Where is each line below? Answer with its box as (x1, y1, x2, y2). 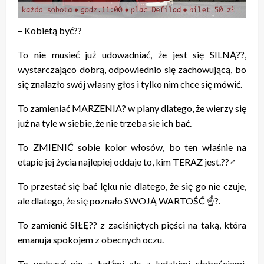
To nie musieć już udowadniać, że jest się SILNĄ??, (18, 48, 246, 60)
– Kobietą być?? (18, 24, 82, 36)
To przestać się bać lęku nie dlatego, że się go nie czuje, (18, 180, 246, 192)
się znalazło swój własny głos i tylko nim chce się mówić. (18, 78, 242, 90)
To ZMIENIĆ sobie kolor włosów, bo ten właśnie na (18, 141, 246, 153)
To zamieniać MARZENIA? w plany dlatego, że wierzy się (18, 102, 246, 114)
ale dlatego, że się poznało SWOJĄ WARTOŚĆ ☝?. (18, 194, 220, 206)
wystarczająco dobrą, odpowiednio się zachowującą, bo (18, 63, 246, 75)
